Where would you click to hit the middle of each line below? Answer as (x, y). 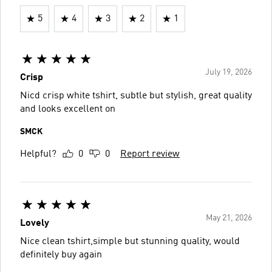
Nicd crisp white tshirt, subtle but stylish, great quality (136, 96)
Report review (150, 154)
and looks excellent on (68, 109)
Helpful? (38, 154)
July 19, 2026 (229, 72)
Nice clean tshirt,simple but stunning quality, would (130, 241)
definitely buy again (61, 255)
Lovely (35, 223)
